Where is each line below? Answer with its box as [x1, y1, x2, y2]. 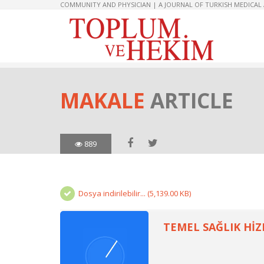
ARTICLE [150, 87, 233, 114]
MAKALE [60, 87, 150, 114]
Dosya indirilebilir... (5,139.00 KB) [78, 188, 191, 199]
